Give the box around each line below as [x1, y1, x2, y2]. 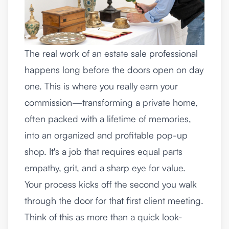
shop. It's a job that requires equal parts [25, 146, 182, 157]
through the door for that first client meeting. [25, 195, 203, 207]
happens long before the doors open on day [25, 64, 203, 76]
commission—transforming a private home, [25, 97, 198, 108]
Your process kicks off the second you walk [25, 178, 197, 190]
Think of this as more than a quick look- [25, 211, 182, 223]
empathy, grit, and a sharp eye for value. [25, 162, 186, 174]
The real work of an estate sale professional [25, 48, 198, 59]
